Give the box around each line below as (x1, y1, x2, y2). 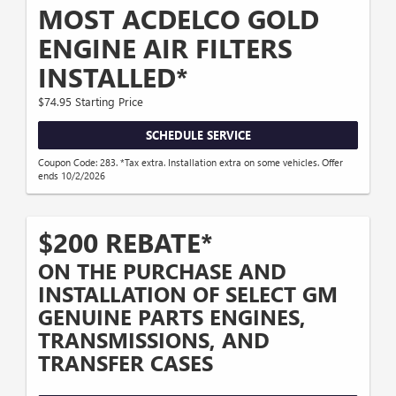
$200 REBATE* (38, 224, 213, 260)
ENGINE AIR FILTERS (38, 30, 293, 66)
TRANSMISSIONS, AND (38, 324, 270, 354)
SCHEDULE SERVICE (145, 127, 251, 143)
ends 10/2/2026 (38, 168, 105, 182)
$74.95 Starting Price (38, 94, 143, 110)
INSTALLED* (38, 59, 188, 95)
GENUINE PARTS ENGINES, (38, 301, 306, 331)
